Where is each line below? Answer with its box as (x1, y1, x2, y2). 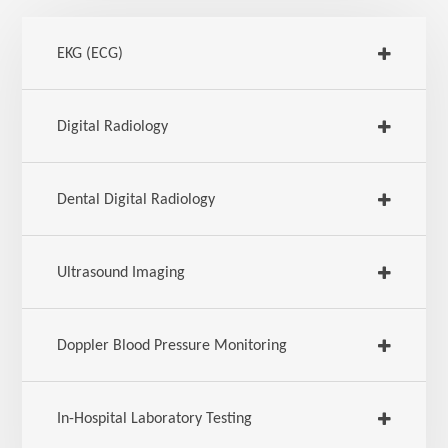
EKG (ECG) (57, 46, 124, 62)
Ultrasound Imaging (57, 265, 186, 281)
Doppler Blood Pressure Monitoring (57, 338, 288, 354)
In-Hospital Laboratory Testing (57, 411, 253, 427)
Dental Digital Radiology (57, 192, 216, 208)
